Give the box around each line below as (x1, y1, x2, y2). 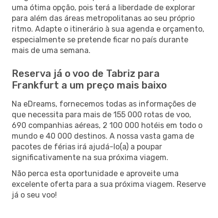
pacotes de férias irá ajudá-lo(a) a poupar (12, 142, 162, 151)
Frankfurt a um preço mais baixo (12, 79, 167, 91)
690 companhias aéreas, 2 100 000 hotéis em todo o (12, 120, 202, 130)
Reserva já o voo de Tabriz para (12, 67, 160, 79)
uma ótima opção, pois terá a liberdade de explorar (12, 2, 195, 12)
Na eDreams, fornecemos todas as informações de (12, 99, 196, 109)
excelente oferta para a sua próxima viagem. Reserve (12, 179, 206, 189)
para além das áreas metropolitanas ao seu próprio (12, 13, 195, 23)
